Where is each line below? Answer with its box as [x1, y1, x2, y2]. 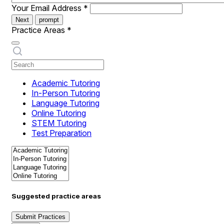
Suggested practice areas [11, 192, 101, 200]
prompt [39, 16, 59, 23]
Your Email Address [11, 3, 83, 13]
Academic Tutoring [31, 78, 100, 88]
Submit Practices [15, 213, 65, 221]
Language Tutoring [31, 98, 99, 108]
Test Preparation [31, 128, 91, 138]
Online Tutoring [31, 108, 86, 118]
